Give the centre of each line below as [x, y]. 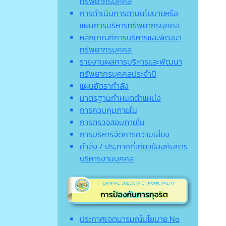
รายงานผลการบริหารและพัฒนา [131, 61]
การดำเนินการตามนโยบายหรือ [129, 13]
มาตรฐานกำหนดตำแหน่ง [120, 98]
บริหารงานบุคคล [107, 158]
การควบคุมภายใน [108, 110]
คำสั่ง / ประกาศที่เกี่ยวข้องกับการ [134, 146]
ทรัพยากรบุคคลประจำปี [118, 73]
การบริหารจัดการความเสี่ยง [125, 134]
